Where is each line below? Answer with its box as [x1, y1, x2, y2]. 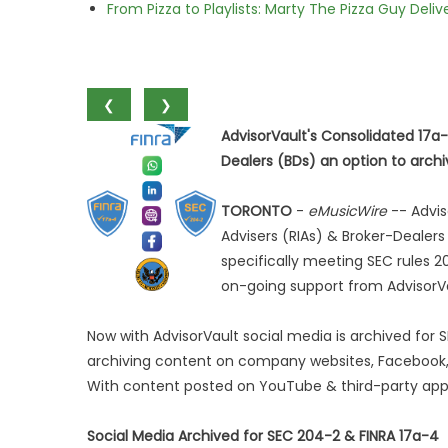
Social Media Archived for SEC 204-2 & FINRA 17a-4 [87, 426, 439, 446]
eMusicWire [308, 201, 387, 221]
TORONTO [221, 201, 292, 221]
